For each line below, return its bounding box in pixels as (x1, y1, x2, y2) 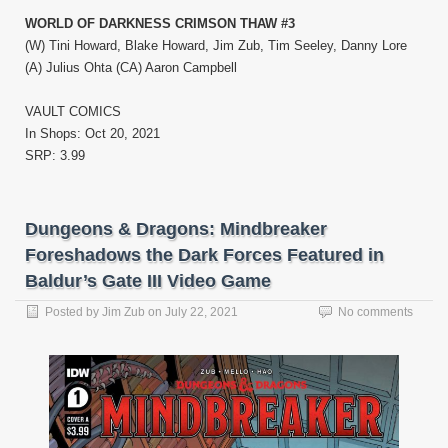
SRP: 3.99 (25, 147, 85, 163)
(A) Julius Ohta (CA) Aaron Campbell (25, 59, 237, 75)
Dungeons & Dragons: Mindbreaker (25, 218, 327, 239)
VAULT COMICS (25, 103, 121, 119)
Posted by (45, 304, 102, 319)
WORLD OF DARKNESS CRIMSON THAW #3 (25, 15, 295, 31)
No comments (338, 304, 413, 319)
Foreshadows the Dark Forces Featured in (25, 244, 384, 265)
